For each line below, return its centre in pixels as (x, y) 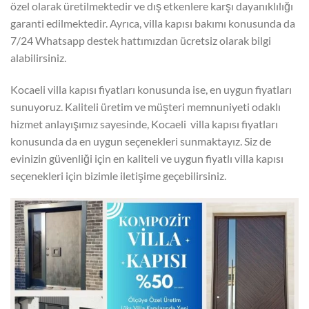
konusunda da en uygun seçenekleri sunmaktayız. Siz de (141, 141)
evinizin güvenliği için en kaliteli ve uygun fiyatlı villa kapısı (147, 158)
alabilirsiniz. (38, 57)
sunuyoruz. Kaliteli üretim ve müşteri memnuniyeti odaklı (146, 106)
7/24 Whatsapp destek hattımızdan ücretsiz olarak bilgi (141, 40)
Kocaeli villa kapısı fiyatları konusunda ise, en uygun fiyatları (151, 89)
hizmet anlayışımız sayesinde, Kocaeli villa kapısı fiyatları (144, 123)
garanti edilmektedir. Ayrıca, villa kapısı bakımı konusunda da (153, 23)
